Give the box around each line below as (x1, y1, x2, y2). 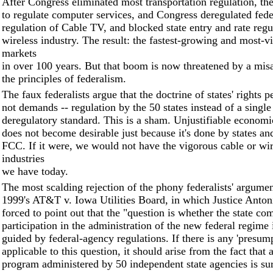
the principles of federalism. (2, 73, 126, 85)
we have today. (2, 165, 68, 177)
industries (2, 152, 44, 165)
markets (2, 47, 37, 59)
